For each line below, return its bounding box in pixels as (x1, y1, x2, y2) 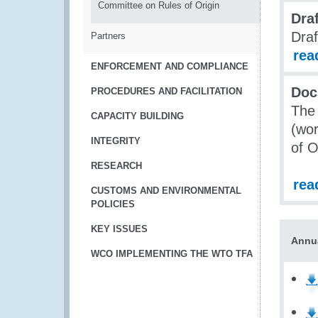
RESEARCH (91, 160, 142, 171)
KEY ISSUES (91, 224, 148, 234)
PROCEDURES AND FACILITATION (91, 86, 242, 97)
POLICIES (91, 199, 135, 209)
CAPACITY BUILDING (91, 111, 184, 121)
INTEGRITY (91, 136, 141, 146)
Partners (91, 31, 126, 41)
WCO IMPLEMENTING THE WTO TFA (91, 248, 253, 259)
